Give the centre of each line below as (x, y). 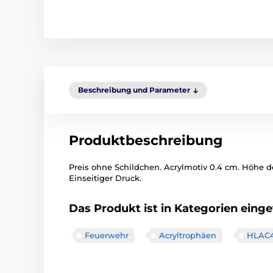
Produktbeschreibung (146, 140)
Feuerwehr (107, 235)
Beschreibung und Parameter (134, 90)
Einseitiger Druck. (105, 178)
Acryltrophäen (188, 235)
